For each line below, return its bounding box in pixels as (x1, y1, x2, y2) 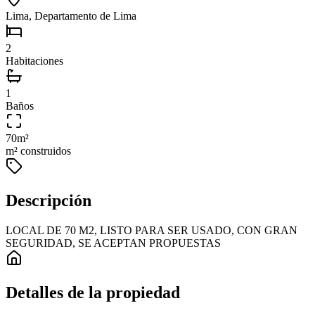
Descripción (6, 191, 91, 210)
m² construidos (6, 145, 71, 157)
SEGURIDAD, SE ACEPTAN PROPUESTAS (6, 237, 221, 250)
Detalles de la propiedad (6, 283, 180, 302)
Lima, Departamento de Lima (6, 10, 136, 22)
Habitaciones (6, 55, 63, 67)
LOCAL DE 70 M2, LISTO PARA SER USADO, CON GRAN (6, 224, 297, 237)
